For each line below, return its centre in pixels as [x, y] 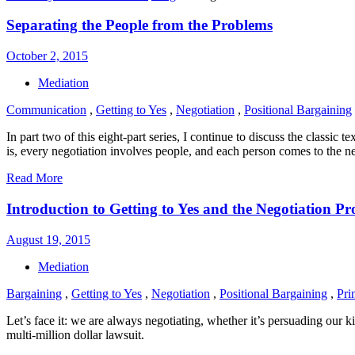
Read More [34, 178]
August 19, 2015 [48, 239]
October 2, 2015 [47, 56]
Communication [46, 110]
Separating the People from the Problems [139, 25]
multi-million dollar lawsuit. [75, 334]
